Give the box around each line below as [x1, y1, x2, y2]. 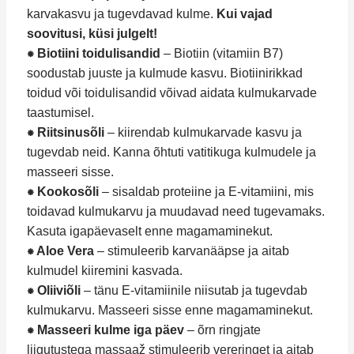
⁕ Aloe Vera [26, 244, 94, 258]
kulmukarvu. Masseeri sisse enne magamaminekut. [26, 303, 313, 318]
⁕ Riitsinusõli [26, 126, 104, 140]
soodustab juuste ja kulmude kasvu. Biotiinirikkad [26, 66, 303, 81]
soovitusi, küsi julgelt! [26, 27, 157, 41]
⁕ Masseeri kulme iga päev [26, 323, 184, 337]
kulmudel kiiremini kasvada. [26, 264, 183, 278]
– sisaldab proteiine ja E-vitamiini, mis [98, 185, 314, 199]
